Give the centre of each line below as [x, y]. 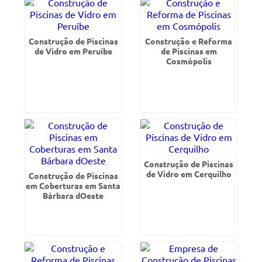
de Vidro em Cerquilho [189, 174]
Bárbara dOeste [73, 195]
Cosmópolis [189, 61]
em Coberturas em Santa [73, 185]
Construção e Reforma [189, 41]
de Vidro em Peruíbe [73, 51]
